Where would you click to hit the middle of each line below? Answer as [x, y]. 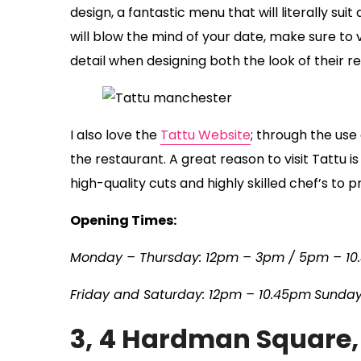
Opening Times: [123, 221]
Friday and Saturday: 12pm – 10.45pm [191, 295]
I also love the [115, 135]
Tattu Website [205, 135]
